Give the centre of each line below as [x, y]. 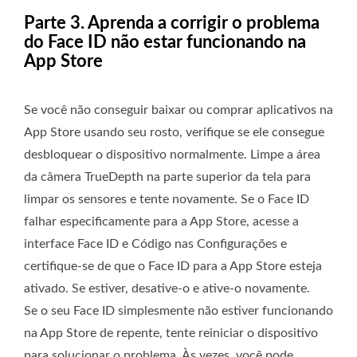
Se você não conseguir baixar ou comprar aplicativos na [178, 110]
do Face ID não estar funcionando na [165, 42]
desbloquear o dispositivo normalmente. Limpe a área [172, 154]
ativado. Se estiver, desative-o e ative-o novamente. [167, 288]
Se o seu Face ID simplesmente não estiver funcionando [178, 310]
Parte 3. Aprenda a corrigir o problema [172, 23]
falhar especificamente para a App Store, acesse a [161, 221]
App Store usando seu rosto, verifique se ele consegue [174, 132]
